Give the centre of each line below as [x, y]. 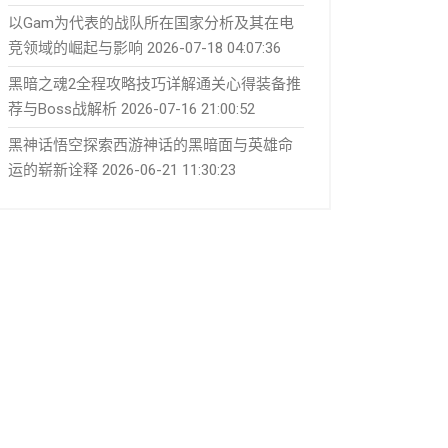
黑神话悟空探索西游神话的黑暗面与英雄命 [150, 145]
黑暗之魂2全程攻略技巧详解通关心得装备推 [154, 84]
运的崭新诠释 [53, 170]
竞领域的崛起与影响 [75, 48]
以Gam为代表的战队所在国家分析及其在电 [151, 23]
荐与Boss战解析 [62, 109]
